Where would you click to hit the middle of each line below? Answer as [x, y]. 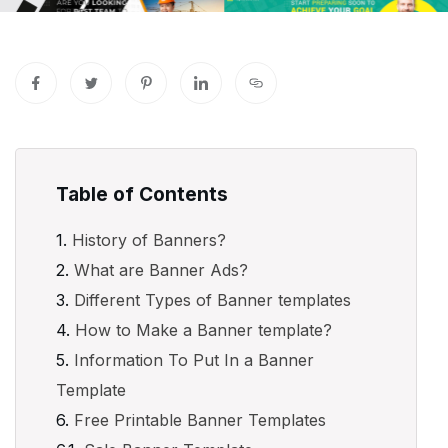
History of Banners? [149, 240]
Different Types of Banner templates [213, 300]
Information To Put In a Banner [194, 360]
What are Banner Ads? [161, 270]
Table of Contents [142, 194]
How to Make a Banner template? [204, 330]
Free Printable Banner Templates [200, 420]
